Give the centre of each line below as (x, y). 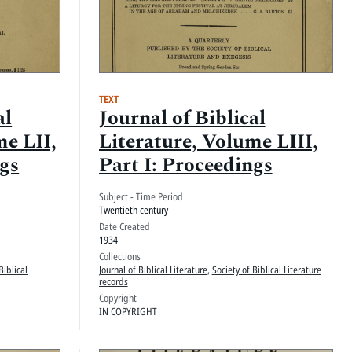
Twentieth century (133, 209)
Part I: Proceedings (185, 165)
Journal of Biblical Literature (153, 269)
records (113, 281)
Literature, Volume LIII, (208, 141)
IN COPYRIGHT (128, 311)
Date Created (124, 226)
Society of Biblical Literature (266, 269)
